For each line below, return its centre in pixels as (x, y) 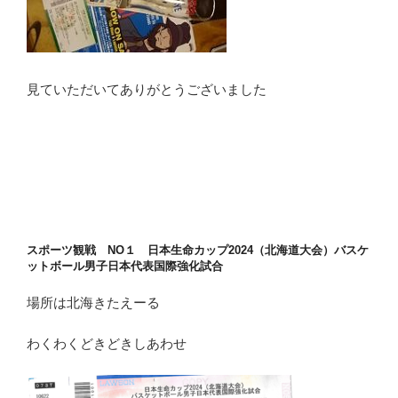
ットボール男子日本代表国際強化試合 (125, 267)
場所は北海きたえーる (93, 302)
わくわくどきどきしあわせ (107, 344)
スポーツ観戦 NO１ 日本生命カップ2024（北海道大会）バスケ (198, 251)
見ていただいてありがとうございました (147, 89)
